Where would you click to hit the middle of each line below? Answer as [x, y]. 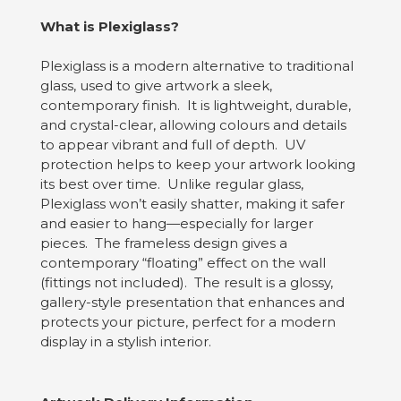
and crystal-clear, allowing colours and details [193, 124]
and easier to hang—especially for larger [177, 223]
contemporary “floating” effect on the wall [183, 262]
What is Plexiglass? [110, 26]
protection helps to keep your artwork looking [198, 164]
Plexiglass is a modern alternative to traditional [197, 65]
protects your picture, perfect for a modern [188, 321]
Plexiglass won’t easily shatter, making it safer [192, 203]
